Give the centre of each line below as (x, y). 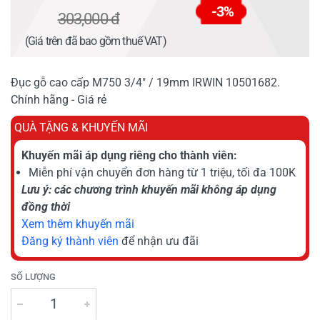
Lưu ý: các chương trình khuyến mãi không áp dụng (149, 189)
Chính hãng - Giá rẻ (59, 99)
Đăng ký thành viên (70, 241)
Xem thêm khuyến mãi (78, 224)
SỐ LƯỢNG (33, 276)
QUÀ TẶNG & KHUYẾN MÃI (81, 127)
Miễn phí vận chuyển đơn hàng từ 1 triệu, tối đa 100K (162, 172)
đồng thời (46, 206)
